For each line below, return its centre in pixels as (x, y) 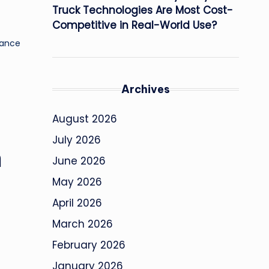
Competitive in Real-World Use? (134, 26)
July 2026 (77, 140)
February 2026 (89, 245)
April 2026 (77, 203)
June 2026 (79, 161)
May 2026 (77, 182)
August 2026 (85, 119)
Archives (146, 89)
